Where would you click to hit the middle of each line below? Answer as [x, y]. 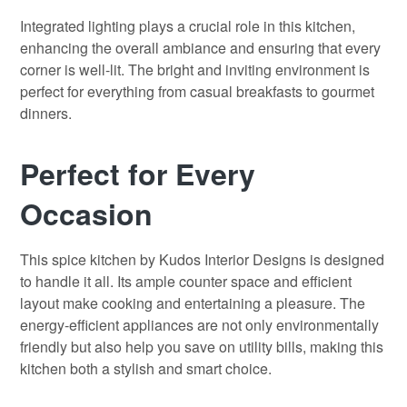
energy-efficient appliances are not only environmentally [199, 325]
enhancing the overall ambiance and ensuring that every [200, 47]
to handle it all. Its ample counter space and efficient [186, 282]
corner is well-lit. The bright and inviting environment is [195, 69]
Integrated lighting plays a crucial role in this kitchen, [188, 25]
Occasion [86, 213]
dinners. [46, 113]
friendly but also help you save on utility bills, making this [202, 347]
